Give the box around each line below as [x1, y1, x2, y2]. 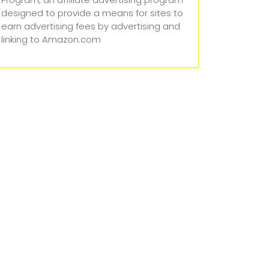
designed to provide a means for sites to [1, 7, 183, 19]
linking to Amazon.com [1, 33, 101, 46]
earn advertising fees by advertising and [1, 20, 180, 32]
